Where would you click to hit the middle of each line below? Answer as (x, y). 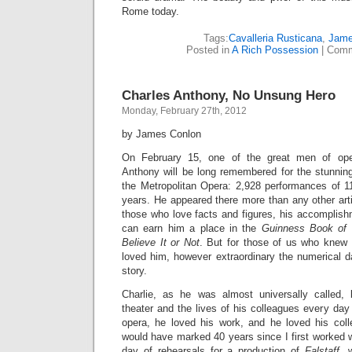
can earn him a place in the (192, 228)
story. (134, 271)
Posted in (209, 50)
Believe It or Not (161, 242)
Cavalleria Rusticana (275, 38)
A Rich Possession (275, 50)
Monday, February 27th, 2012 (184, 111)
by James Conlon (161, 134)
